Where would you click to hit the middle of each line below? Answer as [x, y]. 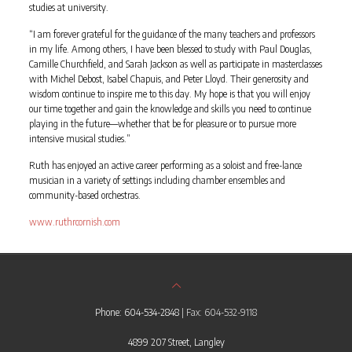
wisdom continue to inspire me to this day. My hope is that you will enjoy [169, 93]
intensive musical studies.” [79, 138]
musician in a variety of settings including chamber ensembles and [157, 180]
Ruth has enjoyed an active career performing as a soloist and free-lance [165, 165]
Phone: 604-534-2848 [137, 312]
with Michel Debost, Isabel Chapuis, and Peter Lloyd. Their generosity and [169, 79]
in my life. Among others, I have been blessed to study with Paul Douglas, [170, 49]
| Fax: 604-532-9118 [218, 312]
